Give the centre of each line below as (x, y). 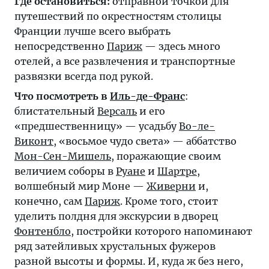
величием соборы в (65, 171)
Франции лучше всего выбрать (92, 31)
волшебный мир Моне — (80, 186)
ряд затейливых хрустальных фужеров (115, 246)
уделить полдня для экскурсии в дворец (116, 216)
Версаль (117, 111)
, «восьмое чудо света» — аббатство (145, 141)
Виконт (34, 141)
